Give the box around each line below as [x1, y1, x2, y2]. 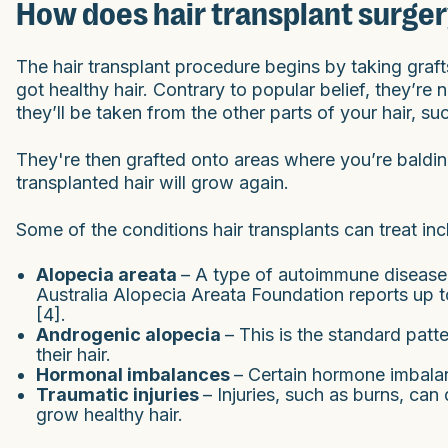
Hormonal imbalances [36, 363, 234, 385]
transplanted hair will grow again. [16, 171, 289, 193]
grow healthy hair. [36, 403, 183, 425]
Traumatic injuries [36, 383, 203, 405]
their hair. [36, 343, 111, 365]
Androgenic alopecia [36, 323, 225, 345]
